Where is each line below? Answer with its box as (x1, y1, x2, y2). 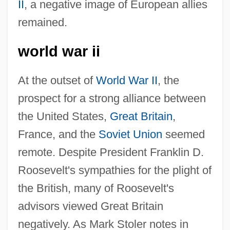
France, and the (17, 127, 99, 141)
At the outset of (17, 73, 96, 87)
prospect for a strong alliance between (17, 91, 206, 105)
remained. (17, 15, 67, 29)
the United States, (17, 109, 110, 123)
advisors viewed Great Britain (17, 199, 163, 213)
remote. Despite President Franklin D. (17, 145, 204, 159)
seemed (162, 127, 205, 141)
